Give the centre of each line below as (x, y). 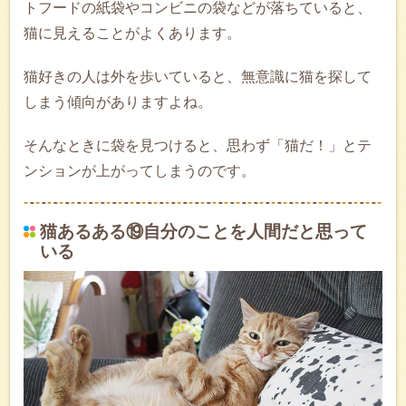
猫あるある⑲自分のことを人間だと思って (203, 232)
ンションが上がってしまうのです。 (140, 171)
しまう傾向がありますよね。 (118, 102)
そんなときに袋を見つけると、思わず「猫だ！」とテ (198, 146)
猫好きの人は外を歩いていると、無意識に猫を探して (198, 77)
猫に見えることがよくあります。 (132, 34)
